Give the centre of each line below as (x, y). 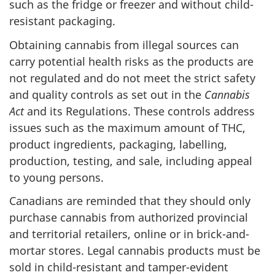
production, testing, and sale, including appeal (131, 161)
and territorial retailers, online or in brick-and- (129, 234)
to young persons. (58, 177)
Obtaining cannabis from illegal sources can (124, 45)
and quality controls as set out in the (107, 94)
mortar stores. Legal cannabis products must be (135, 250)
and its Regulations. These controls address (139, 111)
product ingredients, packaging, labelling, (118, 144)
